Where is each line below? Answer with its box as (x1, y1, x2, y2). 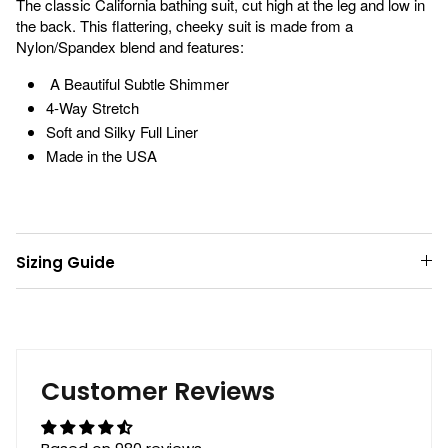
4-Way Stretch (46, 96, 139, 118)
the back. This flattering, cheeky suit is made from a (16, 14, 353, 36)
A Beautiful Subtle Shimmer (46, 72, 233, 94)
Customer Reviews (41, 373, 275, 409)
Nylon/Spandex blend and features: (16, 35, 248, 57)
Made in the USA (46, 144, 157, 166)
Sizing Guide (16, 251, 115, 273)
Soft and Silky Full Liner (46, 120, 198, 142)
